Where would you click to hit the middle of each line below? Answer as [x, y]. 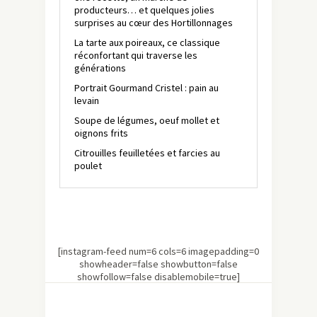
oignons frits [101, 133]
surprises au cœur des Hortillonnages [154, 23]
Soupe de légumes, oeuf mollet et [147, 121]
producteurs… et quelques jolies [144, 10]
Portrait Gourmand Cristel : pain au [146, 88]
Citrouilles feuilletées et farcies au [147, 153]
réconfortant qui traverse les [136, 56]
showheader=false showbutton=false [158, 264]
